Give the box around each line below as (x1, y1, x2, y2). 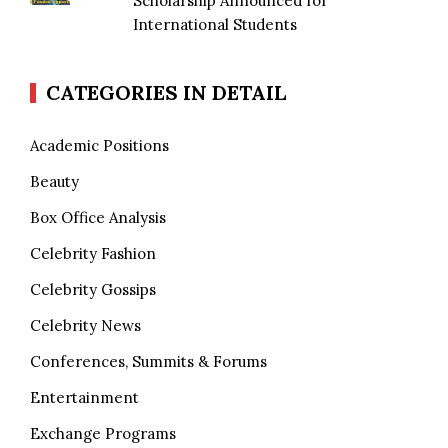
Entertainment (30, 387, 139, 407)
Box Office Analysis (30, 207, 166, 227)
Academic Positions (30, 135, 169, 155)
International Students (133, 14, 298, 34)
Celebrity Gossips (30, 279, 156, 299)
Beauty (30, 171, 79, 191)
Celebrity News (30, 315, 141, 335)
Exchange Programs (30, 423, 176, 443)
